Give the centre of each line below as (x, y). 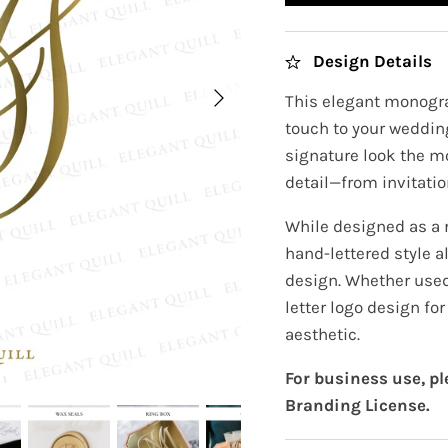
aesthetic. (323, 333)
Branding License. (358, 404)
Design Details (373, 60)
